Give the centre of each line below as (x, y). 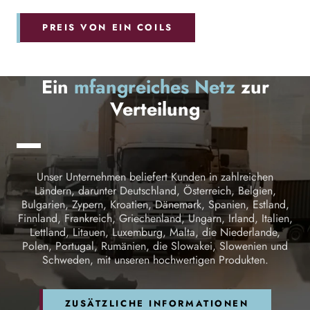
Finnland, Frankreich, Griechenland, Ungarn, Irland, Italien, (155, 219)
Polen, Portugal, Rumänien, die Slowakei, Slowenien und (155, 247)
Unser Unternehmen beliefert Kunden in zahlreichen (155, 177)
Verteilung (155, 109)
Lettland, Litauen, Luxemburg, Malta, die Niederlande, (155, 233)
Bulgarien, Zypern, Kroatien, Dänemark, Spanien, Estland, (155, 205)
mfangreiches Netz (157, 87)
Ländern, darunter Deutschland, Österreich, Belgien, (155, 191)
